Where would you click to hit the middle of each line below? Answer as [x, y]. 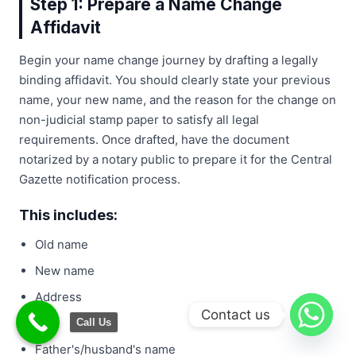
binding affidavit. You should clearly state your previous [175, 80]
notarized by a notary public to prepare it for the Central [176, 160]
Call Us [94, 322]
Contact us [236, 314]
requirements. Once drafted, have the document [154, 140]
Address [58, 297]
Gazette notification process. [100, 180]
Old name [62, 245]
